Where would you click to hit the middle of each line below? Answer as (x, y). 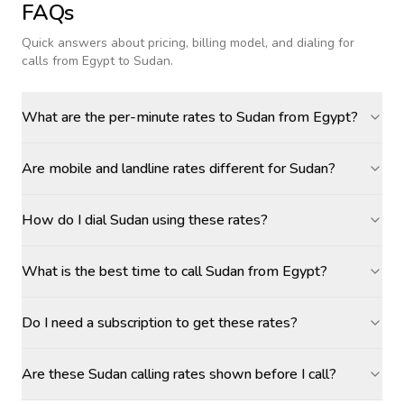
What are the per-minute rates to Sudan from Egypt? (190, 117)
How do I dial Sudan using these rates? (145, 220)
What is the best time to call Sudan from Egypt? (174, 271)
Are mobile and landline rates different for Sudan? (179, 169)
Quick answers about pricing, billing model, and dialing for (188, 43)
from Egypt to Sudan (111, 61)
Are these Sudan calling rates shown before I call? (179, 374)
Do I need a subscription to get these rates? (160, 323)
